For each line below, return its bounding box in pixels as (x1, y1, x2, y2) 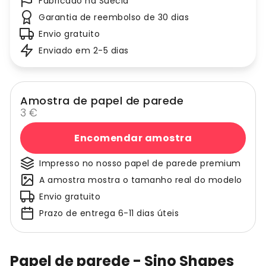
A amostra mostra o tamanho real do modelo (39, 174, 242, 186)
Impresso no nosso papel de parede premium (39, 157, 241, 170)
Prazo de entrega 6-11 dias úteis (39, 207, 179, 220)
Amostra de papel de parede (20, 93, 183, 109)
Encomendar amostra (74, 131, 192, 145)
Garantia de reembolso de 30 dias (39, 11, 189, 24)
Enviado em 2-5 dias (39, 45, 129, 57)
